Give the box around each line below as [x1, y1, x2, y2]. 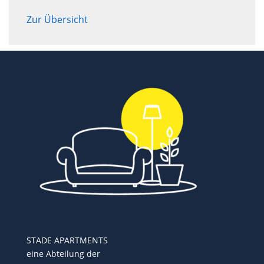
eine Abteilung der [26, 248, 100, 260]
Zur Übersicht [27, 12, 88, 26]
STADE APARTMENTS [26, 235, 108, 246]
